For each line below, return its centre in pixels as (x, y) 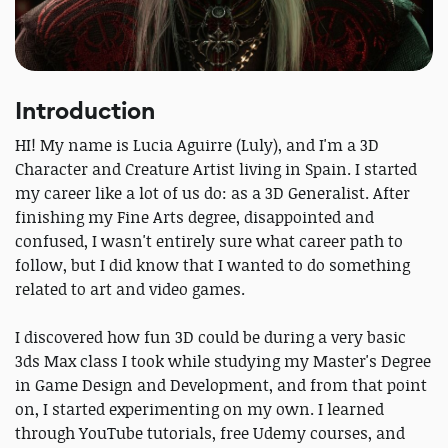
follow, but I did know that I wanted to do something (212, 264)
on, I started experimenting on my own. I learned (199, 408)
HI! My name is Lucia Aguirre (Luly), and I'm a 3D (197, 144)
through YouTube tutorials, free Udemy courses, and (210, 432)
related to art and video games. (130, 288)
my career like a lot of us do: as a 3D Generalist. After (212, 192)
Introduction (85, 110)
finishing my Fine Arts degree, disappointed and (194, 216)
